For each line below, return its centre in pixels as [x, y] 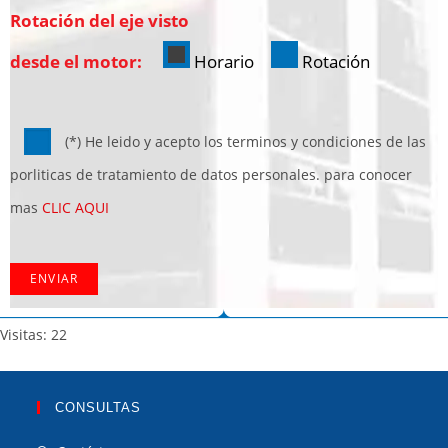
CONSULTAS [98, 407]
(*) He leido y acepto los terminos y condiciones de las [243, 141]
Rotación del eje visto [99, 20]
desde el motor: [78, 61]
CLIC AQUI [75, 207]
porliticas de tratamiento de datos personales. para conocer [211, 174]
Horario [224, 61]
